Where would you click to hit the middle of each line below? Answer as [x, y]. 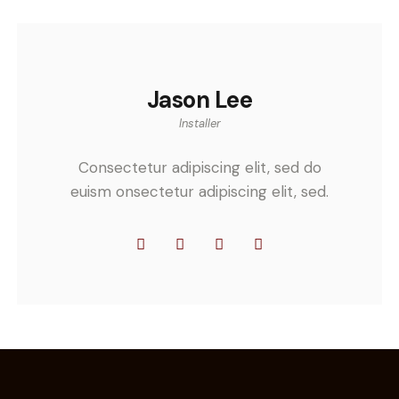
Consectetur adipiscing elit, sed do [199, 167]
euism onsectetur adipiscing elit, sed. [199, 191]
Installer [199, 124]
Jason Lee [199, 100]
